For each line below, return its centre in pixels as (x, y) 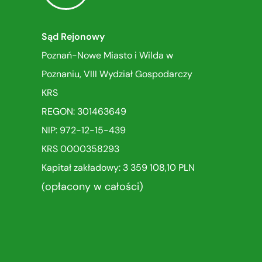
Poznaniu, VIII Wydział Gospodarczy (117, 74)
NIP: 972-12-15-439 (84, 130)
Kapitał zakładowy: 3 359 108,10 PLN (118, 168)
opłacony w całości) (94, 187)
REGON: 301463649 (84, 112)
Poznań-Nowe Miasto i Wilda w (107, 56)
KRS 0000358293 (80, 149)
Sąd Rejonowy (73, 37)
